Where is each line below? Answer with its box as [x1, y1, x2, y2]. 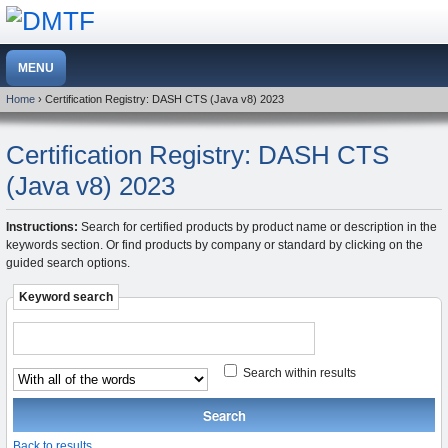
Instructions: [6, 220, 78, 235]
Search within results [240, 366, 356, 381]
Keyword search [18, 290, 113, 305]
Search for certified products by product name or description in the [78, 220, 437, 235]
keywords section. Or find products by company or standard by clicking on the [6, 238, 423, 253]
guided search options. [6, 256, 130, 271]
